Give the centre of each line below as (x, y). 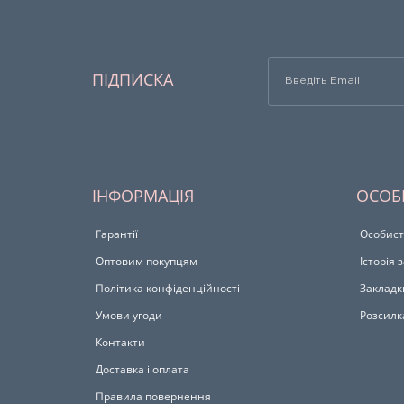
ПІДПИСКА (133, 80)
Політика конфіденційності (168, 289)
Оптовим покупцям (147, 262)
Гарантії (117, 234)
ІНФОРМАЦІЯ (143, 196)
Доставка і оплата (142, 370)
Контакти (120, 343)
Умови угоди (129, 316)
